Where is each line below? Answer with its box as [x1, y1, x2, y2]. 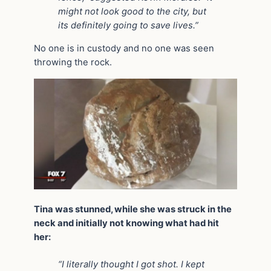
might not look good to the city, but [58, 6, 206, 18]
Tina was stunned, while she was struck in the [34, 204, 232, 215]
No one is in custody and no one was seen [34, 42, 214, 54]
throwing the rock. [34, 56, 112, 68]
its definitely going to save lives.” [58, 20, 198, 31]
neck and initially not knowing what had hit [34, 218, 219, 229]
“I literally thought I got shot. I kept [58, 258, 204, 270]
